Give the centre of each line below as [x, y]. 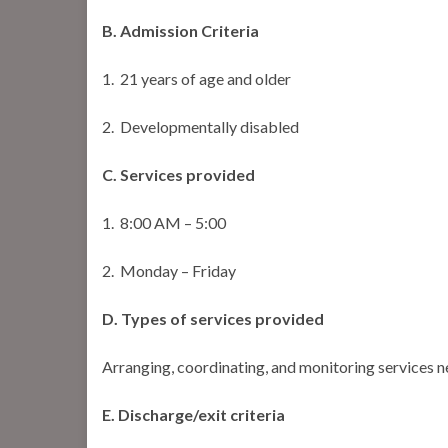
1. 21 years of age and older [196, 79]
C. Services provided [178, 175]
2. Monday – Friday [169, 271]
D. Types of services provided [213, 319]
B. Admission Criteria [180, 31]
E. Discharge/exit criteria [193, 415]
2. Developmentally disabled [200, 127]
